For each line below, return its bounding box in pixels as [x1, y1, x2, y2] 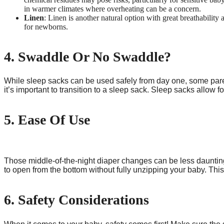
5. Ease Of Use [4, 112, 90, 128]
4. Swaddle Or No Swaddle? [4, 48, 171, 64]
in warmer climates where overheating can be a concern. [24, 4, 201, 13]
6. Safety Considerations [4, 192, 149, 208]
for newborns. [24, 22, 68, 31]
